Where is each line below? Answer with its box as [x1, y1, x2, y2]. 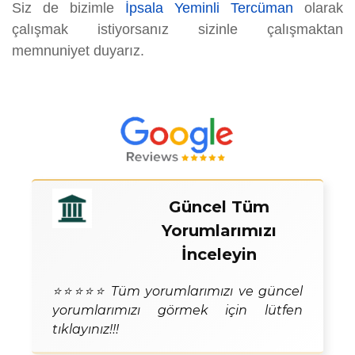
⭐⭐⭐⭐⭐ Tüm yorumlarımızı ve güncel [52, 284, 303, 300]
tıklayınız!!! [52, 322, 119, 338]
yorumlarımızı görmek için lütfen [52, 303, 303, 319]
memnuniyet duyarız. [12, 43, 144, 59]
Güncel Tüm [169, 197, 270, 217]
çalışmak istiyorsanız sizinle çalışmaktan [12, 21, 343, 38]
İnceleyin [181, 245, 258, 265]
